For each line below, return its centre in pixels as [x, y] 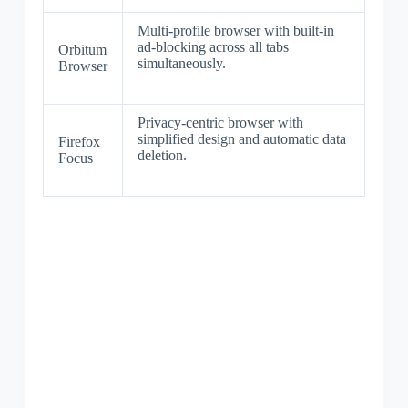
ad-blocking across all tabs [213, 46]
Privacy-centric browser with [220, 122]
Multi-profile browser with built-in [235, 30]
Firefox [79, 141]
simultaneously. [181, 63]
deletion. [162, 155]
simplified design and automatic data [241, 138]
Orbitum [82, 49]
